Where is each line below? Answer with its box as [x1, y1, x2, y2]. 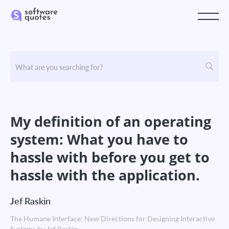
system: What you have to [10, 130, 188, 149]
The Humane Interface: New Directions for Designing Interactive [10, 215, 215, 223]
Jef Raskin [10, 195, 51, 207]
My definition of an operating [10, 112, 211, 131]
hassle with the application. [10, 166, 200, 185]
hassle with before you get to [10, 148, 210, 167]
